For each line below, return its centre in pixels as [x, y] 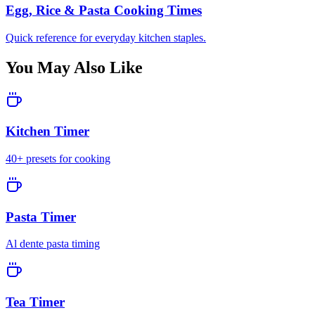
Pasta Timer [41, 217]
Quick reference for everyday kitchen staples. [106, 37]
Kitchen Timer [47, 131]
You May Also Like [74, 67]
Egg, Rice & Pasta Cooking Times [104, 10]
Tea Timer [35, 302]
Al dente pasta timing [53, 244]
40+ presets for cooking [58, 158]
